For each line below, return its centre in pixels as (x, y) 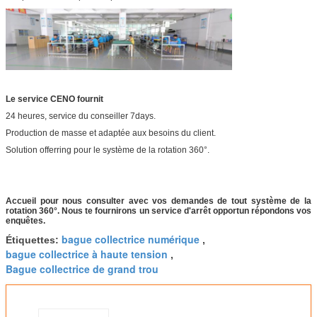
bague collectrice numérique (131, 240)
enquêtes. (25, 221)
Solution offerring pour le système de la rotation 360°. (108, 150)
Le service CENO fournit (54, 99)
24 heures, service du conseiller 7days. (81, 116)
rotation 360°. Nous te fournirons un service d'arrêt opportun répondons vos (158, 211)
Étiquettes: (34, 240)
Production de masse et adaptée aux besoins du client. (111, 133)
